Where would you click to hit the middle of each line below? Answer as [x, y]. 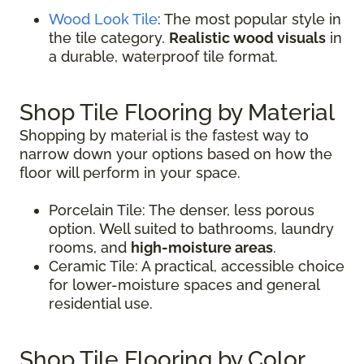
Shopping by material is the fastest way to [164, 135]
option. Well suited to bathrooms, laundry [191, 228]
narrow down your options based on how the [176, 154]
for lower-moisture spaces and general [184, 284]
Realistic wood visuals [247, 37]
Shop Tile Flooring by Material [177, 112]
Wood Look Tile [103, 19]
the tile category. [109, 37]
